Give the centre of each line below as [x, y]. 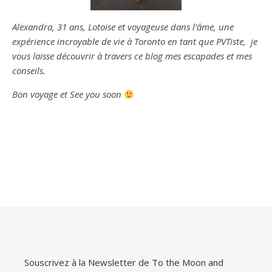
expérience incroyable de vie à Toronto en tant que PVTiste [128, 41]
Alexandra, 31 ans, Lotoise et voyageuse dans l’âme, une [123, 27]
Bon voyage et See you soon [68, 94]
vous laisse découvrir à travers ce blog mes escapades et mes [132, 56]
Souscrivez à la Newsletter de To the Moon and [124, 262]
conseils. [29, 70]
